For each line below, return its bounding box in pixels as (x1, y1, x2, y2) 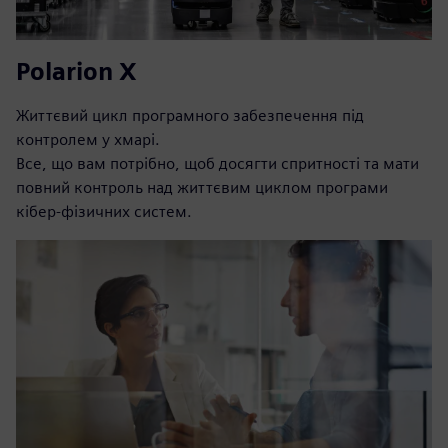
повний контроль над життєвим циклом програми (16, 177, 388, 197)
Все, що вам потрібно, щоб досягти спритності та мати (16, 153, 419, 173)
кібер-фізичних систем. (16, 201, 192, 221)
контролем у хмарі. (16, 129, 160, 149)
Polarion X (16, 56, 137, 86)
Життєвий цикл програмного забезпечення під (16, 105, 364, 125)
